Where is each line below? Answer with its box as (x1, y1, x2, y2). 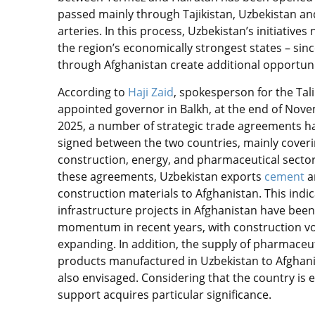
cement (264, 169, 304, 184)
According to (58, 84, 128, 100)
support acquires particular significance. (58, 287, 271, 302)
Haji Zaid (128, 84, 174, 100)
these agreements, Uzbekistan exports (58, 169, 264, 184)
